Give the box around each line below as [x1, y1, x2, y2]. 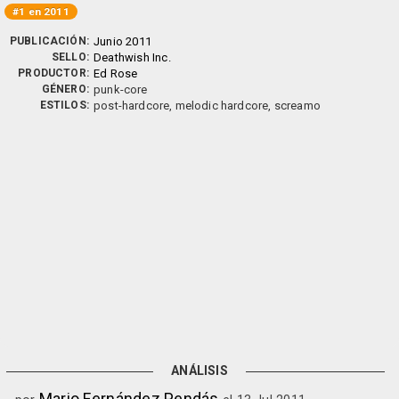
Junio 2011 [94, 35, 151, 48]
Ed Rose [94, 67, 138, 80]
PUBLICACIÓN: [9, 35, 89, 47]
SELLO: [51, 51, 89, 63]
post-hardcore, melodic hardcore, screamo [94, 99, 321, 112]
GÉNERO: [41, 83, 89, 95]
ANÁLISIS [171, 363, 228, 378]
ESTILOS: [39, 99, 89, 111]
